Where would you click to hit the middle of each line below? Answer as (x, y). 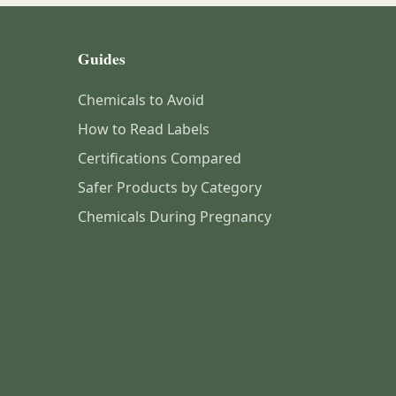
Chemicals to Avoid (141, 100)
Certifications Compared (160, 158)
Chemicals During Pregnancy (175, 217)
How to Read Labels (144, 129)
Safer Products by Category (170, 187)
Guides (102, 58)
